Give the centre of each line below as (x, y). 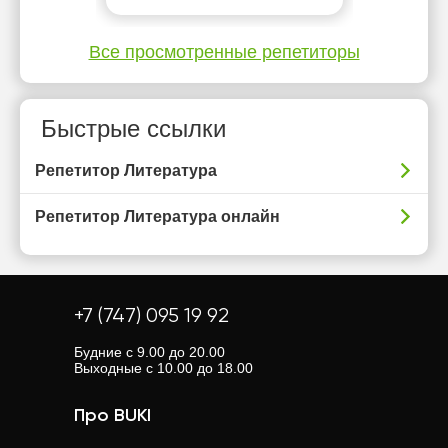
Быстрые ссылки (133, 128)
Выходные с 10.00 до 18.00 (163, 368)
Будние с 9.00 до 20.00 (149, 352)
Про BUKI (112, 416)
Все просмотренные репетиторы (224, 52)
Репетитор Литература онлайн (157, 216)
